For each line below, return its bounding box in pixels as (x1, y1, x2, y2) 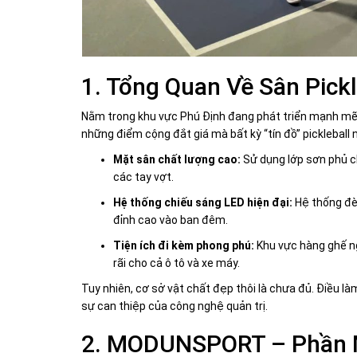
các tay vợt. (113, 171, 174, 184)
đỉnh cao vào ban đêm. (113, 214, 228, 227)
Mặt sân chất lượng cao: (113, 153, 241, 167)
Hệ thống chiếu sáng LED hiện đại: (113, 196, 292, 210)
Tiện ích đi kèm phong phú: (113, 239, 254, 253)
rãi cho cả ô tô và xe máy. (113, 257, 240, 270)
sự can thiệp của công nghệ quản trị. (81, 300, 268, 313)
